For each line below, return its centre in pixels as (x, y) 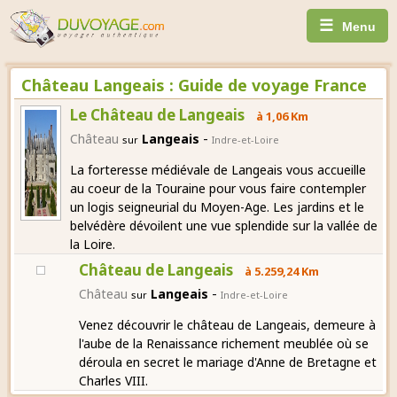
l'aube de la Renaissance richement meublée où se (224, 343)
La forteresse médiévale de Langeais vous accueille (218, 169)
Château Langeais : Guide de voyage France (194, 85)
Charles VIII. (114, 380)
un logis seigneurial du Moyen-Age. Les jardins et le (218, 206)
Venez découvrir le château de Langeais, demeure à (228, 324)
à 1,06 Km (281, 116)
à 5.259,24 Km (281, 271)
